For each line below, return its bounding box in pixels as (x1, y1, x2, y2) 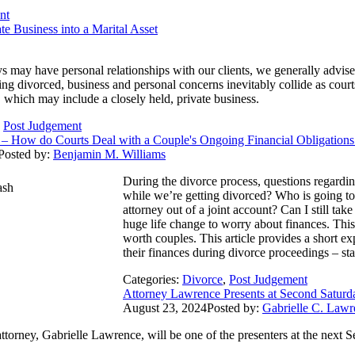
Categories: (123, 272, 182, 286)
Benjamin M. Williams (53, 147, 166, 161)
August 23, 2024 (123, 300, 207, 315)
